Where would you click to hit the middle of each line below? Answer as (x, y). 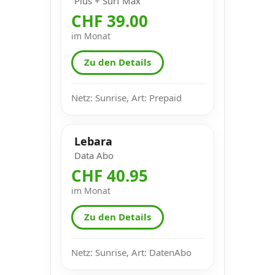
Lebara (93, 141)
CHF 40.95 (110, 175)
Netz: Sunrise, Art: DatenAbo (131, 252)
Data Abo (94, 155)
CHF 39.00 (110, 21)
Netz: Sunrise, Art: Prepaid (126, 97)
